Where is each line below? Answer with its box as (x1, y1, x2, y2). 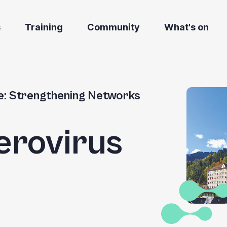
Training (25, 22, 63, 32)
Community (87, 22, 140, 32)
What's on (164, 22, 209, 32)
